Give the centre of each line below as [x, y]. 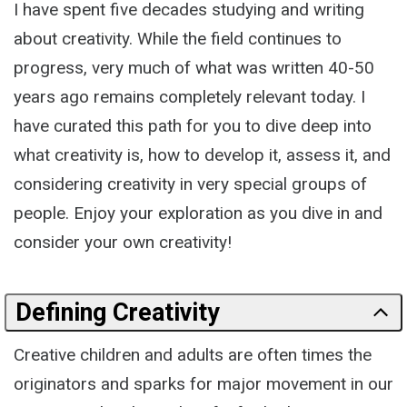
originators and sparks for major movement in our [203, 384]
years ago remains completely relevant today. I [189, 97]
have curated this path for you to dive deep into [193, 126]
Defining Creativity [118, 313]
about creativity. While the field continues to [178, 39]
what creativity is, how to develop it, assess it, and [202, 155]
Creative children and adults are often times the [193, 355]
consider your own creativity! [123, 242]
